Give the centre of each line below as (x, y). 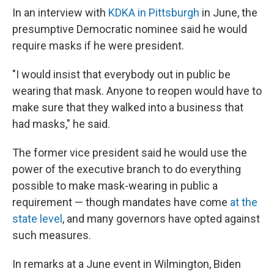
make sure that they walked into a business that (128, 108)
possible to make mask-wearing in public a (115, 186)
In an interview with (60, 13)
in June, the (228, 13)
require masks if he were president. (98, 46)
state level (37, 219)
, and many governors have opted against (161, 219)
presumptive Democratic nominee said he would (130, 29)
